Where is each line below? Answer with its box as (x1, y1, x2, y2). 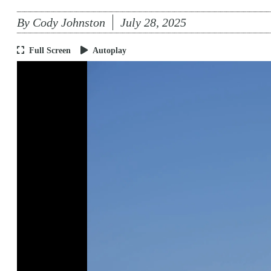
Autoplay (93, 46, 126, 55)
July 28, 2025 (120, 16, 186, 29)
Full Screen (29, 46, 71, 55)
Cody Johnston (33, 16, 105, 29)
